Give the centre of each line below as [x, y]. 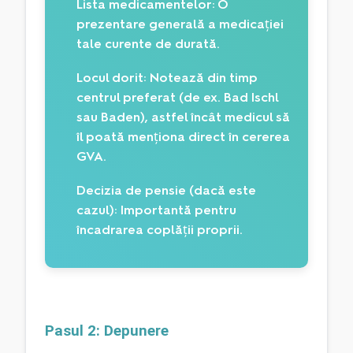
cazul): [97, 210]
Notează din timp [202, 78]
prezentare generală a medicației [180, 24]
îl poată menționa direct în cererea [183, 137]
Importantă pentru [177, 210]
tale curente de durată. [148, 44]
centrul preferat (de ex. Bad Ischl [177, 98]
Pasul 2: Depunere [109, 331]
